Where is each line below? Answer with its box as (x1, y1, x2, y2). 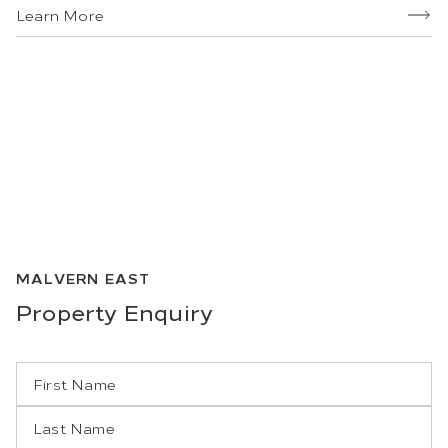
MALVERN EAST (16, 267, 151, 289)
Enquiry (117, 295, 214, 328)
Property (16, 295, 118, 328)
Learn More (16, 4, 104, 26)
